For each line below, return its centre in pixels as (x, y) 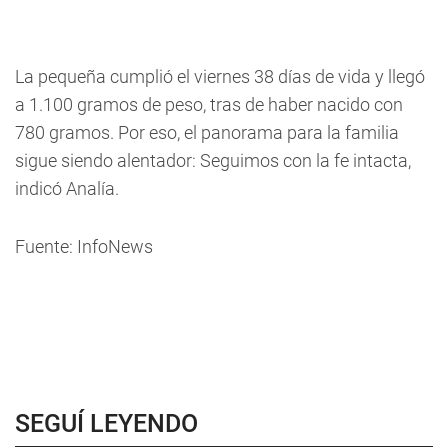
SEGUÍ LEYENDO (106, 423)
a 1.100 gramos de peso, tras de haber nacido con (209, 104)
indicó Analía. (67, 188)
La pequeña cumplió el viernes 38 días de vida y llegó (220, 76)
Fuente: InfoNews (84, 246)
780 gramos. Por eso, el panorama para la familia (207, 132)
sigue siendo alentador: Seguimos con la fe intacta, (213, 160)
